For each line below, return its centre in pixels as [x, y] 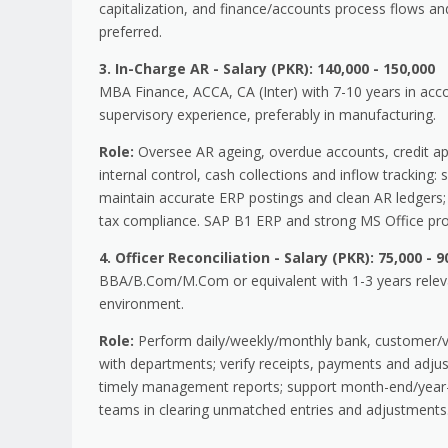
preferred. [130, 31]
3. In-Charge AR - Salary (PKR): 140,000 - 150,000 [267, 68]
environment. [141, 303]
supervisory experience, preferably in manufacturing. [267, 114]
